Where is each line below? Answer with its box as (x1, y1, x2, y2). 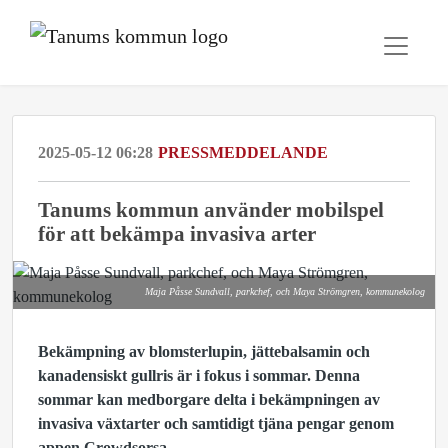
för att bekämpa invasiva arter (38, 222, 316, 245)
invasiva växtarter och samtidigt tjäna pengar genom (38, 415, 394, 432)
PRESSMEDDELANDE (158, 144, 328, 161)
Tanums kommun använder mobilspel (38, 198, 384, 221)
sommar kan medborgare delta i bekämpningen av (38, 391, 380, 408)
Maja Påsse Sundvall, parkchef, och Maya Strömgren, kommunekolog (145, 286, 425, 297)
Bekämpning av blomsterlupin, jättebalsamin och (38, 343, 370, 360)
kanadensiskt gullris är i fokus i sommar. (38, 367, 315, 384)
